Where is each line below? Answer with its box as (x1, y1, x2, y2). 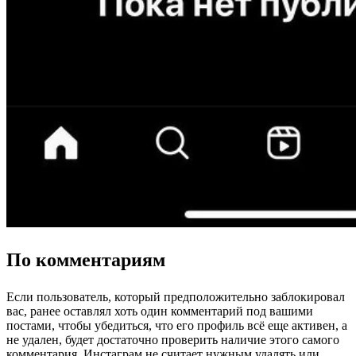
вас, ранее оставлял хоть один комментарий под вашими (6, 304, 313, 319)
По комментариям (6, 250, 165, 271)
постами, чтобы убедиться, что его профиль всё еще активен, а (6, 319, 347, 333)
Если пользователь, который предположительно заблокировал (6, 290, 345, 304)
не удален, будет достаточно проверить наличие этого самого (6, 333, 339, 347)
